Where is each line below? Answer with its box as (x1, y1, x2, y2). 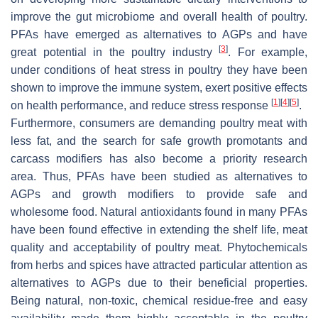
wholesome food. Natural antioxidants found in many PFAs (11, 205, 307, 218)
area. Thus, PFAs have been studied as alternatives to (11, 170, 307, 182)
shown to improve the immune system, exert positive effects (11, 81, 307, 94)
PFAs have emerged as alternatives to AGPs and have (11, 28, 307, 40)
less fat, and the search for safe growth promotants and (11, 134, 307, 147)
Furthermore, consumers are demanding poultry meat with (11, 116, 307, 129)
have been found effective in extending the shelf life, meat (11, 223, 307, 236)
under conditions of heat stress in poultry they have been (11, 63, 307, 76)
